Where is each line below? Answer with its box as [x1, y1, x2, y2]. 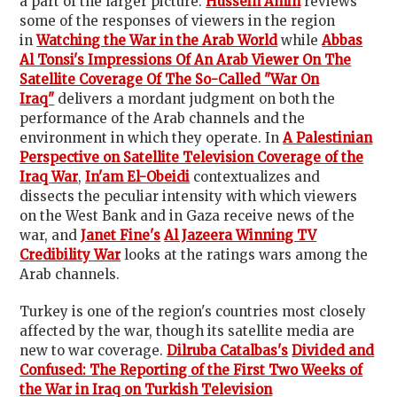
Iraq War [19, 168, 79, 185]
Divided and [292, 342, 375, 359]
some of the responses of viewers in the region [19, 12, 336, 29]
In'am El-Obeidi [85, 168, 191, 185]
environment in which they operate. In [19, 129, 280, 146]
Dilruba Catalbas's [167, 342, 289, 359]
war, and [19, 227, 78, 244]
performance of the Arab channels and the [19, 110, 306, 127]
